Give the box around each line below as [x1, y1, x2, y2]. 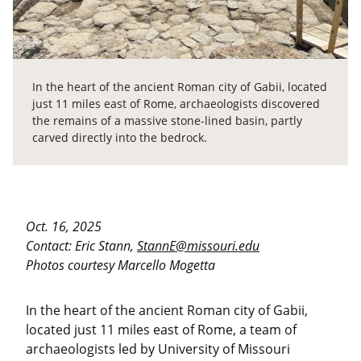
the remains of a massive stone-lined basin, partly [32, 113, 302, 129]
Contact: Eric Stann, [26, 237, 137, 255]
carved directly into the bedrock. [32, 130, 207, 146]
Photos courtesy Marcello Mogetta [26, 256, 215, 275]
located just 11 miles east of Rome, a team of [26, 321, 297, 339]
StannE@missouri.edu [137, 237, 259, 255]
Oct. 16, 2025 [26, 218, 102, 236]
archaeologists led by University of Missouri [26, 340, 290, 359]
